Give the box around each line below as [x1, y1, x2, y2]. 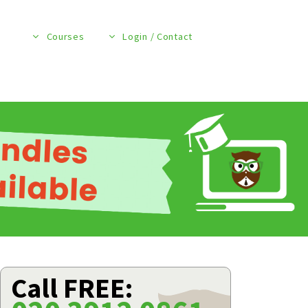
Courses [46, 30, 85, 43]
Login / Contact [122, 30, 192, 43]
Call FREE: [11, 271, 133, 305]
